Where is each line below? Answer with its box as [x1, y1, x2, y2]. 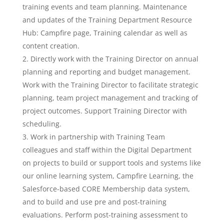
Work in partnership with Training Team [30, 132, 165, 141]
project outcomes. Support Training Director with [22, 106, 187, 115]
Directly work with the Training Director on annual [30, 54, 198, 63]
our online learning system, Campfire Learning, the [22, 171, 193, 180]
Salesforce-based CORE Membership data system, [22, 184, 190, 193]
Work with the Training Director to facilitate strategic [22, 80, 198, 89]
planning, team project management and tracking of [22, 93, 198, 102]
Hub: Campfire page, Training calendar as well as [22, 28, 187, 37]
